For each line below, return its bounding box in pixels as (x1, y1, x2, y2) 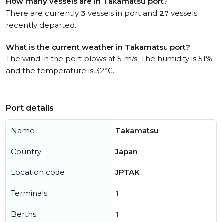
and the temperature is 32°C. (6, 66, 114, 75)
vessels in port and (86, 8, 159, 18)
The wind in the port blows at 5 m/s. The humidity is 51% (6, 54, 212, 63)
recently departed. (6, 20, 76, 30)
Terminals (11, 188, 47, 198)
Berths (11, 209, 36, 219)
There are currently (6, 8, 81, 18)
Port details (6, 103, 54, 112)
